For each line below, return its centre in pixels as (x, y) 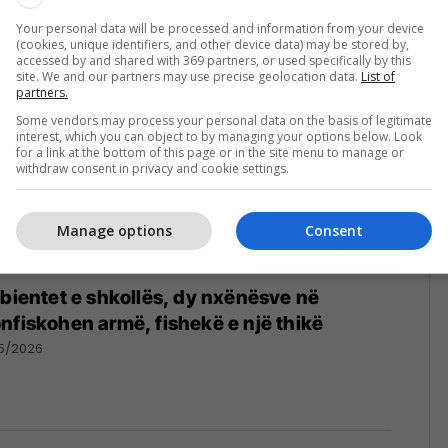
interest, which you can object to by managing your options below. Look (219, 136)
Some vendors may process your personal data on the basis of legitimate (224, 120)
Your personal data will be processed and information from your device (220, 28)
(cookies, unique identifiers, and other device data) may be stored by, (212, 44)
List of (378, 76)
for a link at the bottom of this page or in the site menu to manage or (210, 152)
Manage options (114, 230)
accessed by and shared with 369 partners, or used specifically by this (213, 60)
